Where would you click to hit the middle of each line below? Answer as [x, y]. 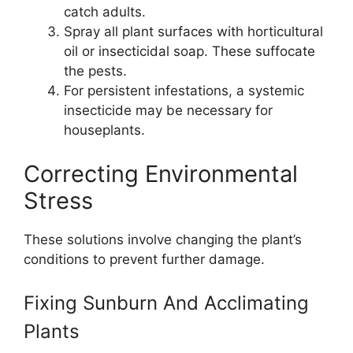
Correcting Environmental [161, 173]
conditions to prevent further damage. [144, 259]
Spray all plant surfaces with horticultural [193, 32]
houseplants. [104, 130]
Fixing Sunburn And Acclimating [166, 303]
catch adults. [105, 12]
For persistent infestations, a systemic [184, 91]
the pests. [95, 71]
